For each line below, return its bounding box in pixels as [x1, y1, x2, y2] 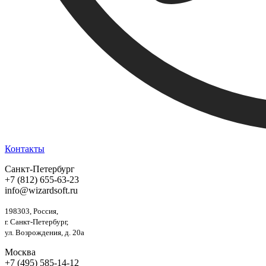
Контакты [5, 144, 45, 154]
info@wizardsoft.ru [5, 185, 78, 196]
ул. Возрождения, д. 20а [5, 228, 84, 237]
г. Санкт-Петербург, [5, 217, 68, 227]
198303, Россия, [5, 207, 58, 216]
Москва [5, 247, 36, 258]
